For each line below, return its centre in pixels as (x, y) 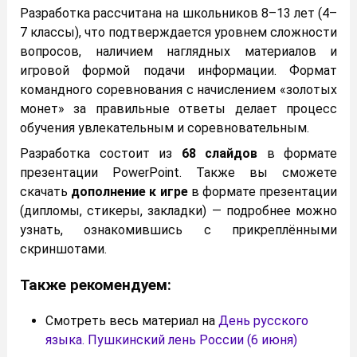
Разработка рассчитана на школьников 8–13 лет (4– (178, 14)
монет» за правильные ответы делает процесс (178, 109)
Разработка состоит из (101, 154)
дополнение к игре (129, 192)
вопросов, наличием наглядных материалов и (178, 52)
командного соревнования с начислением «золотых (178, 90)
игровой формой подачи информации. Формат (178, 71)
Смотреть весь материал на (132, 320)
